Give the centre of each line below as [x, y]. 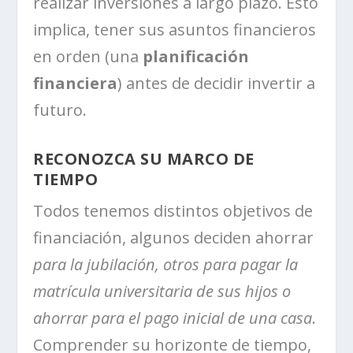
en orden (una [88, 57]
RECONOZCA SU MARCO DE [144, 159]
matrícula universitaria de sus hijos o [162, 292]
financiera [76, 84]
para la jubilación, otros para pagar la [166, 265]
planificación [196, 57]
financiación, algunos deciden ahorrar [174, 238]
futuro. [60, 110]
